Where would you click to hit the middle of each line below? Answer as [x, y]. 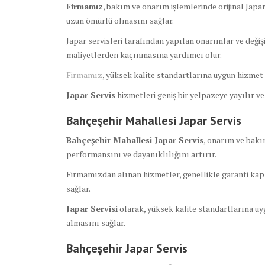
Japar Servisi [92, 209]
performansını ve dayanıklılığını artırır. [141, 154]
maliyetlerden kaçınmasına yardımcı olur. [144, 55]
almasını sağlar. [96, 223]
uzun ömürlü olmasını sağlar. [120, 21]
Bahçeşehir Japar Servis [127, 249]
